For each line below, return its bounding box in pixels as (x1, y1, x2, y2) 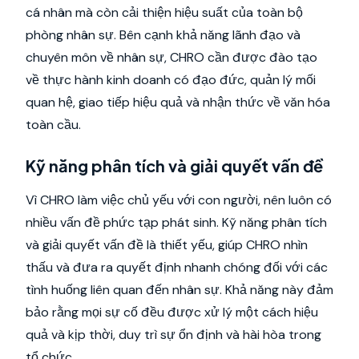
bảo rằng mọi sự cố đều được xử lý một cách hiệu (26, 304, 318, 321)
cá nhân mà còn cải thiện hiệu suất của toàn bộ (26, 4, 303, 21)
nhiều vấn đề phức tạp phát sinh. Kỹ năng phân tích (26, 214, 327, 231)
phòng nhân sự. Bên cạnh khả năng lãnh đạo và (26, 26, 301, 43)
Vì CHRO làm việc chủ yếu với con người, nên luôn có (26, 192, 332, 208)
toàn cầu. (26, 116, 81, 133)
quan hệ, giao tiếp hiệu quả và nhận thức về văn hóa (26, 94, 330, 111)
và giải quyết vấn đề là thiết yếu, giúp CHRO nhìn (26, 236, 308, 253)
